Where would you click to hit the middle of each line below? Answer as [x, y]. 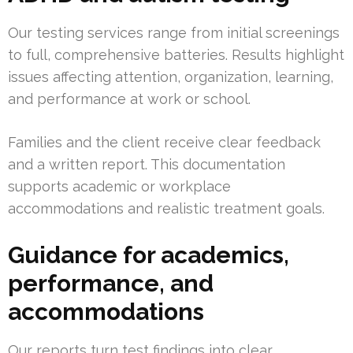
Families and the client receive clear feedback [164, 143]
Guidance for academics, [149, 255]
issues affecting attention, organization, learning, [171, 77]
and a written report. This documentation [147, 165]
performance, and [111, 284]
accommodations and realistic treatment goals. [166, 209]
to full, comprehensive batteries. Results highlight [176, 55]
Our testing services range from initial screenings [174, 33]
